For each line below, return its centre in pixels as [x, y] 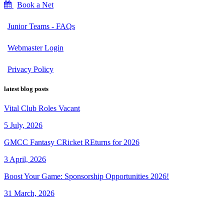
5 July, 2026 [23, 125]
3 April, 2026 [25, 159]
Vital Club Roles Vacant [42, 108]
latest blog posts [26, 89]
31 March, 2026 [29, 193]
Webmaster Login [35, 47]
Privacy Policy [30, 69]
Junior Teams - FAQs [41, 26]
